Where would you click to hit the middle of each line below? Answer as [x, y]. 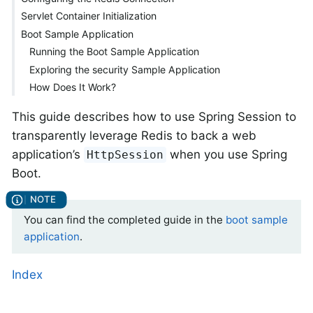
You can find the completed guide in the [125, 220]
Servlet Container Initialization [88, 16]
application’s [48, 155]
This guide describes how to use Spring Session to [154, 117]
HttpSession [125, 155]
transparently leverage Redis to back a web [134, 136]
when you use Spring [227, 155]
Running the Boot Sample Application [115, 52]
